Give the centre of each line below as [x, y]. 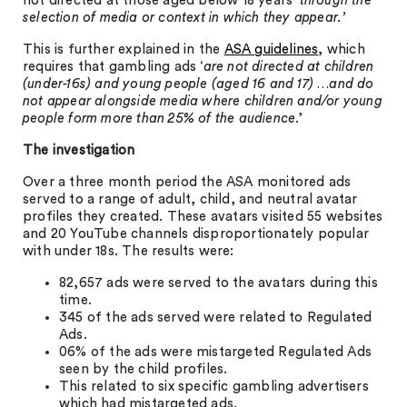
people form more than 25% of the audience [159, 119]
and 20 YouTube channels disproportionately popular [196, 234]
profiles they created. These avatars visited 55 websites [203, 217]
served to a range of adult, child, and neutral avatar [190, 199]
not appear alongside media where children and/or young [203, 101]
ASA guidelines [271, 50]
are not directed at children [288, 67]
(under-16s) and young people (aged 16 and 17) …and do [199, 84]
